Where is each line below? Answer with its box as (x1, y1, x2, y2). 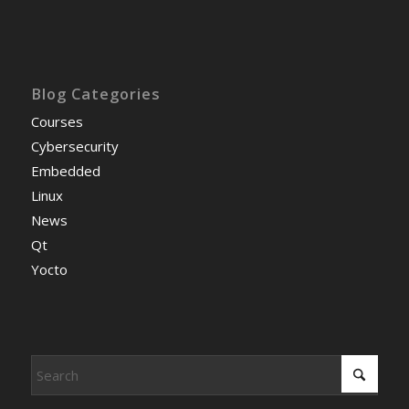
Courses (30, 111, 83, 131)
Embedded (30, 161, 100, 180)
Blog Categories (30, 82, 161, 104)
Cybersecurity (30, 136, 119, 155)
